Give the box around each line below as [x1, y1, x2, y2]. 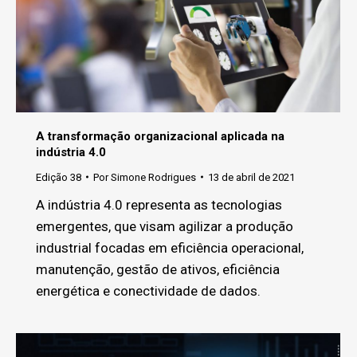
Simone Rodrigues [111, 171, 196, 183]
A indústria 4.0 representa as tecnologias [36, 196, 282, 213]
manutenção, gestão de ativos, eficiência [36, 261, 280, 277]
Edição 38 [36, 171, 81, 183]
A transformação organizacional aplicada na [36, 128, 284, 143]
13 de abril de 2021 [208, 171, 295, 183]
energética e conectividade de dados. [36, 282, 261, 299]
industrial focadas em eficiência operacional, [36, 239, 304, 256]
